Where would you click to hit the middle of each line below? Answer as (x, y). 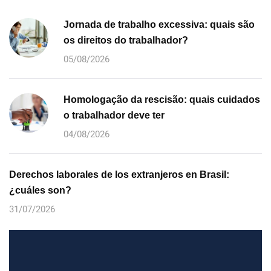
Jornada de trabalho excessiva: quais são (159, 24)
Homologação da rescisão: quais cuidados (162, 100)
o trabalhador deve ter (114, 115)
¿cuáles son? (40, 190)
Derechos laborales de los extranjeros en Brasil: (119, 175)
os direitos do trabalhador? (126, 40)
